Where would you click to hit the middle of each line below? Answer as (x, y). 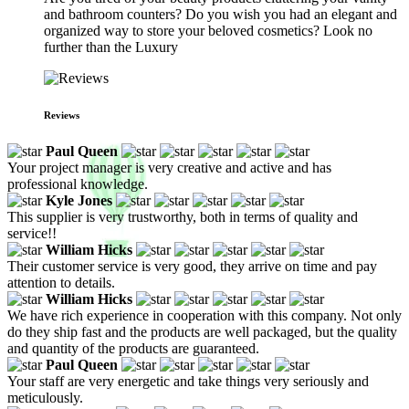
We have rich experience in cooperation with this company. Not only (204, 315)
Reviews (62, 115)
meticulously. (45, 397)
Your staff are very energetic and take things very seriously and (188, 381)
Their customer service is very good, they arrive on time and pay (192, 266)
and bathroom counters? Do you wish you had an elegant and (220, 14)
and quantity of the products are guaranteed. (133, 348)
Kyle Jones (79, 200)
